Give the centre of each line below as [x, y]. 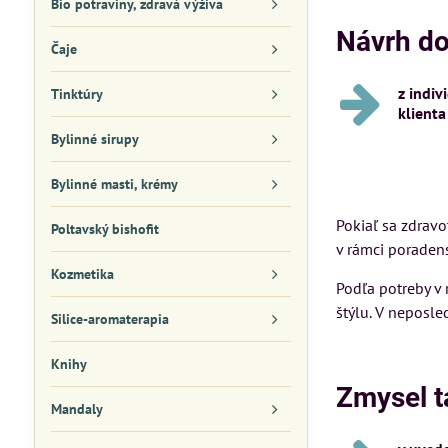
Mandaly [76, 409]
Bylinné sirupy [94, 139]
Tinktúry [76, 94]
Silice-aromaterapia [109, 319]
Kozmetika [82, 274]
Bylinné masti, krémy [114, 184]
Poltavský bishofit [104, 229]
